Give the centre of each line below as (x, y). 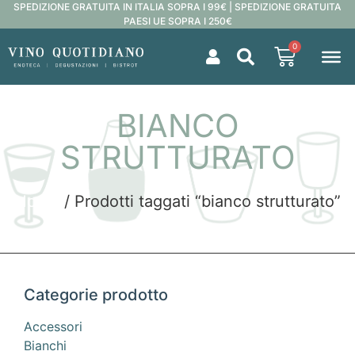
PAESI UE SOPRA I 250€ (177, 21)
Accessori (53, 327)
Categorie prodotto (96, 295)
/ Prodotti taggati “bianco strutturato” (200, 201)
